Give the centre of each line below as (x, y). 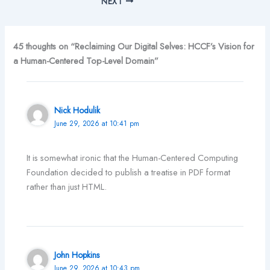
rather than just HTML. (67, 187)
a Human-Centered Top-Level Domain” (86, 60)
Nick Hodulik (77, 111)
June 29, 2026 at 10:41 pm (97, 124)
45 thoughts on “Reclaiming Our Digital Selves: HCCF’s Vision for (134, 46)
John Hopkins (77, 255)
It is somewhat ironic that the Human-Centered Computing (133, 158)
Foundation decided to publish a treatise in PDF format (129, 172)
